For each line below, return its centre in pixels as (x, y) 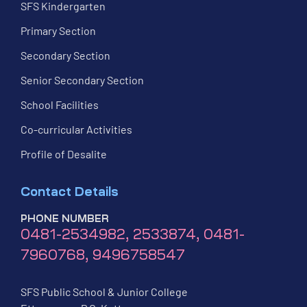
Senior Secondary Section (82, 79)
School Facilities (60, 104)
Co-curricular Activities (76, 129)
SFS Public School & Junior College (104, 291)
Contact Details (70, 192)
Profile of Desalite (64, 153)
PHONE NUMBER (65, 218)
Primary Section (58, 30)
